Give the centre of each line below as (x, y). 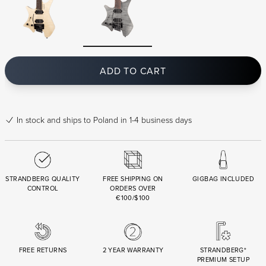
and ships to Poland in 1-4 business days (119, 120)
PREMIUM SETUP (223, 260)
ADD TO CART (133, 71)
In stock (31, 120)
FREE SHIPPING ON (133, 179)
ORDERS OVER (133, 189)
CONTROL (43, 189)
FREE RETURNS (43, 250)
